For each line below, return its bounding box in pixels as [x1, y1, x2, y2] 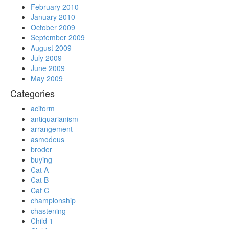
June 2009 [31, 63, 65, 73]
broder [31, 144, 52, 154]
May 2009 [31, 73, 63, 83]
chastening [31, 205, 66, 216]
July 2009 [31, 53, 62, 63]
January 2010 [31, 12, 75, 22]
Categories [10, 86, 55, 100]
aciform [31, 103, 55, 113]
